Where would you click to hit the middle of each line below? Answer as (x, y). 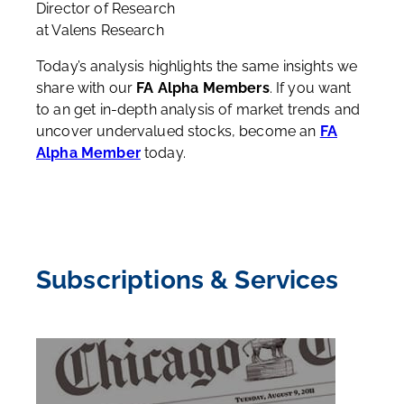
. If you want (310, 88)
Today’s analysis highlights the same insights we (197, 66)
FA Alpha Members (203, 88)
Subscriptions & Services (188, 280)
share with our (87, 88)
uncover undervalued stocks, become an (178, 131)
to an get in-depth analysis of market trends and (198, 110)
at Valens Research (100, 30)
